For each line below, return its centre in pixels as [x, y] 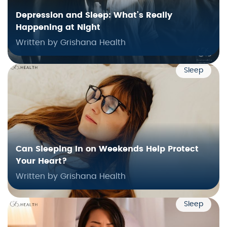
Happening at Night [58, 28]
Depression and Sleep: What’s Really [94, 15]
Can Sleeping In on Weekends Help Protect [107, 149]
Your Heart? [41, 161]
